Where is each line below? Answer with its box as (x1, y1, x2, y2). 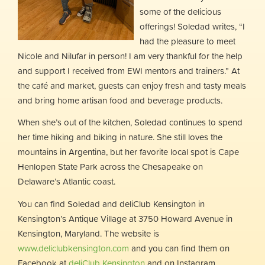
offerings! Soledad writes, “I (140, 19, 245, 33)
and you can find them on (129, 241, 230, 255)
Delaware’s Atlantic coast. (18, 174, 115, 188)
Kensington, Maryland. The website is (18, 226, 159, 240)
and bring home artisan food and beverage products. (18, 93, 222, 107)
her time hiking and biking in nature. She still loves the (18, 130, 222, 144)
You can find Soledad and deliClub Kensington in (18, 196, 205, 211)
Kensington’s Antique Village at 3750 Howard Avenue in (18, 211, 232, 225)
